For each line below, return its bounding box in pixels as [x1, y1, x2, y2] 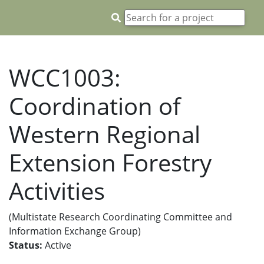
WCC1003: [9, 61, 121, 94]
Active [42, 239, 71, 252]
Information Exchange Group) [9, 225, 141, 237]
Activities [9, 174, 105, 207]
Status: [9, 239, 42, 252]
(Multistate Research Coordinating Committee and [9, 210, 232, 223]
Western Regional [9, 118, 200, 150]
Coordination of [9, 90, 181, 122]
